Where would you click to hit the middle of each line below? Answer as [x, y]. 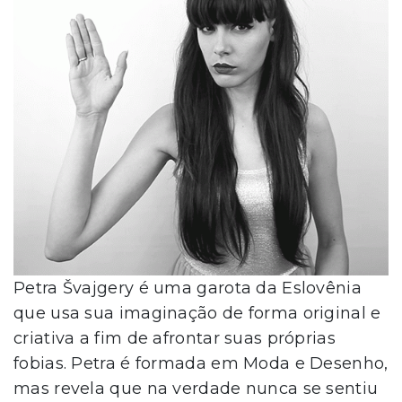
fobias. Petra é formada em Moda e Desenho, [201, 363]
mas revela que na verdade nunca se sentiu [196, 388]
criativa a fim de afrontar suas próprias [175, 338]
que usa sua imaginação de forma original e [197, 313]
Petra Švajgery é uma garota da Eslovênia [188, 288]
